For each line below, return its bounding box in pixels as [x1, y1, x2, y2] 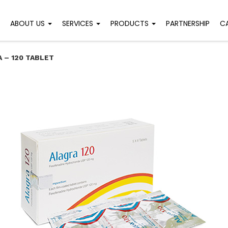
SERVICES [62, 18, 95, 28]
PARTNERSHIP [166, 18, 210, 28]
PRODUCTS [110, 18, 151, 28]
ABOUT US [10, 18, 47, 28]
